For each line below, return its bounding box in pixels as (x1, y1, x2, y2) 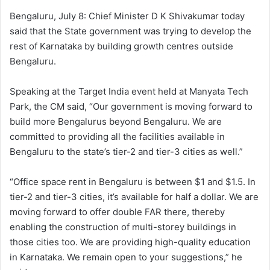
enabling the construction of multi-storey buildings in (10, 221, 236, 233)
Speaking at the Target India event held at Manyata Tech (10, 86, 248, 98)
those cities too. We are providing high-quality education (10, 236, 251, 248)
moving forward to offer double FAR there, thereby (10, 206, 225, 218)
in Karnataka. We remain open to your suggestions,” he (10, 251, 242, 263)
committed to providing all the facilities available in (10, 131, 225, 143)
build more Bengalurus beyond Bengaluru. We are (10, 116, 222, 128)
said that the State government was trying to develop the (10, 25, 251, 37)
